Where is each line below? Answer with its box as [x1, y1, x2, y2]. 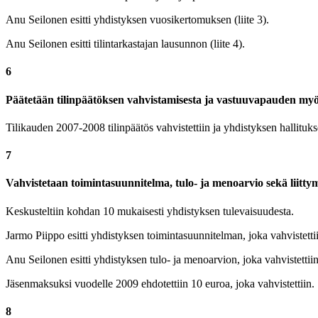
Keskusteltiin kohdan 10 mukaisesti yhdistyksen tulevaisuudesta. [6, 204, 294, 217]
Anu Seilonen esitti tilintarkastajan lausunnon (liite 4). [6, 37, 245, 50]
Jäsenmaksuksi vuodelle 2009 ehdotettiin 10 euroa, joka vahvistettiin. [6, 277, 314, 290]
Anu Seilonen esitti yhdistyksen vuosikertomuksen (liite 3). [6, 13, 269, 26]
